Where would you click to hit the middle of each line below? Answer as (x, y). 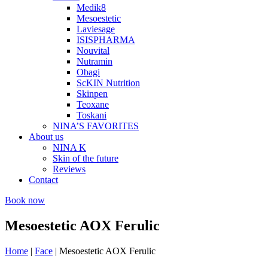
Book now (25, 200)
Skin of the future (86, 158)
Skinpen (92, 94)
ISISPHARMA (106, 40)
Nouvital (93, 51)
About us (46, 137)
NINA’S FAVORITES (96, 126)
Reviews (69, 169)
